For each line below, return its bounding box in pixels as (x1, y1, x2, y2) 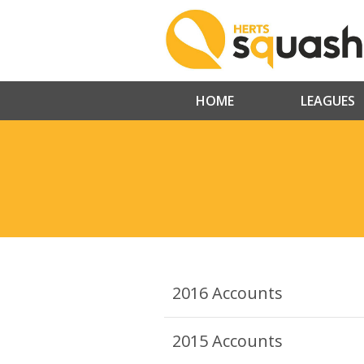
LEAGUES (301, 92, 355, 110)
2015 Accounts (172, 330, 283, 353)
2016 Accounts (172, 282, 283, 305)
